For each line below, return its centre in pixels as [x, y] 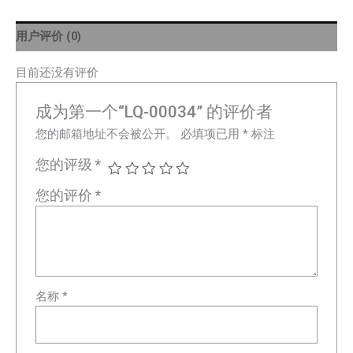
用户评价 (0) [48, 36]
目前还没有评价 [57, 72]
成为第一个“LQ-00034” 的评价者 [154, 112]
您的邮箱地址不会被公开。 [107, 134]
